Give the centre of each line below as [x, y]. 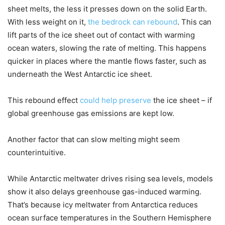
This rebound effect [44, 100]
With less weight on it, [48, 22]
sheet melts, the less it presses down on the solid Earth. [107, 9]
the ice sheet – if [182, 100]
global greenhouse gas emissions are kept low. [91, 113]
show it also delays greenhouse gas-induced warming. [104, 191]
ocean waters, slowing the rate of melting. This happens [107, 48]
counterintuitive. [37, 152]
